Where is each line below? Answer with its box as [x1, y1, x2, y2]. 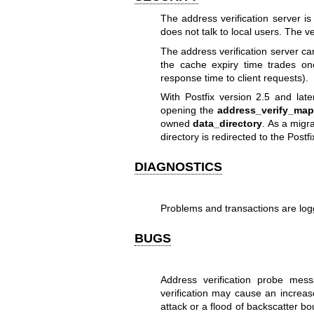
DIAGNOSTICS [135, 160, 222, 175]
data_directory [193, 118, 263, 130]
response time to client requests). [160, 71, 308, 83]
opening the [160, 104, 217, 116]
